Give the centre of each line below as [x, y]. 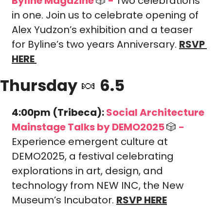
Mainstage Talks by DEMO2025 [89, 127]
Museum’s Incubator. [64, 200]
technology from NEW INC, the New [98, 185]
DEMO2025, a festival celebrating [93, 156]
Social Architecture [155, 112]
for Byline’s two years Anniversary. [94, 44]
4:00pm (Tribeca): [59, 112]
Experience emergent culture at [90, 142]
